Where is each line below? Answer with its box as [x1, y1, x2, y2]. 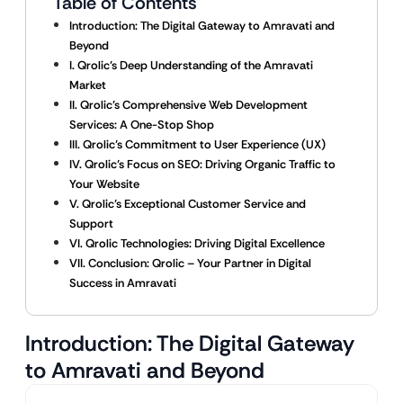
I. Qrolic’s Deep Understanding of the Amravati [69, 58, 313, 73]
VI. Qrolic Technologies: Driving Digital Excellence [69, 236, 325, 251]
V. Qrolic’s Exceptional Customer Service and [69, 196, 306, 211]
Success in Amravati [69, 275, 176, 291]
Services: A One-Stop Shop [69, 117, 214, 132]
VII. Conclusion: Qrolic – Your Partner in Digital [69, 255, 311, 271]
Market [69, 77, 106, 93]
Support [69, 216, 113, 231]
